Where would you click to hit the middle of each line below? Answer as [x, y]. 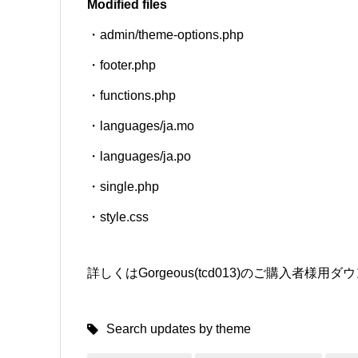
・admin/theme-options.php [166, 35]
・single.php [123, 187]
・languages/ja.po [139, 157]
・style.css [118, 217]
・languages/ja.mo [141, 126]
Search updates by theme [179, 329]
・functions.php [132, 96]
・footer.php [122, 66]
